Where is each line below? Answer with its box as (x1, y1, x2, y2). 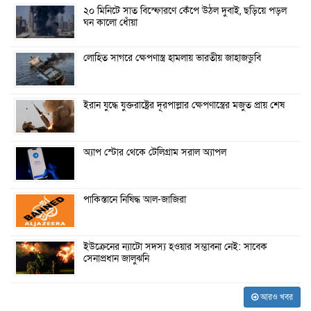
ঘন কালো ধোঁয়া (83, 17, 137, 30)
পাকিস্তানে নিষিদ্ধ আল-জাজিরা (83, 194, 186, 207)
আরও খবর (258, 292, 293, 303)
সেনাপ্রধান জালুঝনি (83, 253, 149, 266)
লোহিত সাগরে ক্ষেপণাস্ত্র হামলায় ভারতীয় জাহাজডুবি (83, 52, 261, 65)
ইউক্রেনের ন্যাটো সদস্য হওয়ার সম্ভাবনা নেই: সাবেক (83, 241, 267, 254)
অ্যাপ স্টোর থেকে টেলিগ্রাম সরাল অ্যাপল (83, 146, 226, 160)
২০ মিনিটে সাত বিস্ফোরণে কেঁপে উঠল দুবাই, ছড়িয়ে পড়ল (83, 5, 287, 18)
